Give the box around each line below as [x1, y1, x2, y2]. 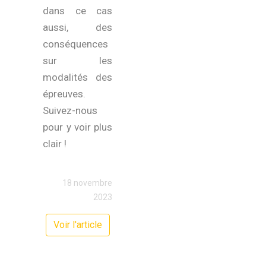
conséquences [43, 38, 109, 50]
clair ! [43, 138, 67, 150]
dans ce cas [43, 5, 112, 17]
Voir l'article [53, 219, 102, 230]
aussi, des [43, 21, 112, 33]
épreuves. [43, 88, 86, 100]
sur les [43, 55, 112, 66]
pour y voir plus [43, 121, 112, 133]
